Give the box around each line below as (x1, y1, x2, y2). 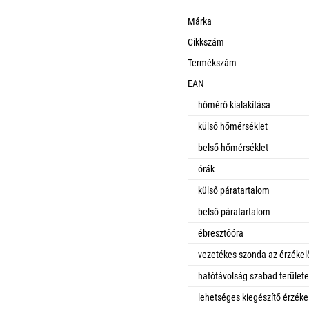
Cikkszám (188, 37, 224, 48)
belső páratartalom (198, 206, 270, 217)
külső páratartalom (198, 185, 270, 196)
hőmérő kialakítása (198, 99, 270, 110)
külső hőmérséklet (198, 121, 268, 132)
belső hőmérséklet (198, 142, 268, 153)
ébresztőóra (198, 228, 243, 239)
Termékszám (188, 57, 237, 68)
